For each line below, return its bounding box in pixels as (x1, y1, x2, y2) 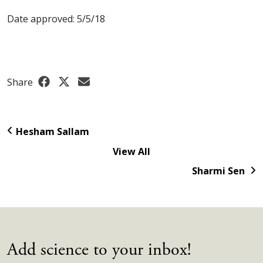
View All (113, 144, 150, 158)
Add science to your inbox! (7, 238, 191, 262)
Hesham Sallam (16, 124, 89, 138)
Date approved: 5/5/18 (7, 12, 105, 26)
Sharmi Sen (192, 164, 245, 178)
